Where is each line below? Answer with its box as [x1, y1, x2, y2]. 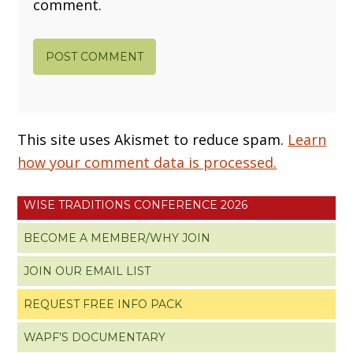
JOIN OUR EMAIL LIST [24, 263, 151, 278]
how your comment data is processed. [17, 152, 277, 172]
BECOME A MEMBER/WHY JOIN [24, 230, 211, 245]
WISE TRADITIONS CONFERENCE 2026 [24, 197, 248, 212]
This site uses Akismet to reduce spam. [17, 129, 288, 149]
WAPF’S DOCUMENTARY [24, 329, 166, 344]
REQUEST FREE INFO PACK [24, 296, 183, 311]
